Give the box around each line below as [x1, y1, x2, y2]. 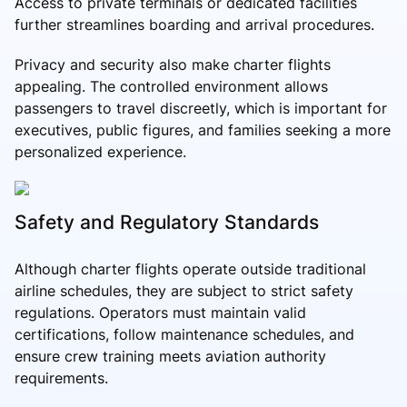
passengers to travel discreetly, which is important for [15, 98, 387, 117]
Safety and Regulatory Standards [15, 211, 319, 234]
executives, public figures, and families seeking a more [15, 120, 391, 139]
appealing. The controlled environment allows [15, 76, 328, 95]
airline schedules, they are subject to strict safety [15, 282, 353, 301]
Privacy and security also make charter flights [15, 55, 331, 74]
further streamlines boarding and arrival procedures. [15, 15, 374, 34]
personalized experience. [15, 142, 186, 161]
